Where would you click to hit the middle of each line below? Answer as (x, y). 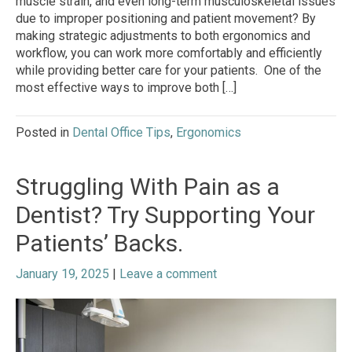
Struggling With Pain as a (148, 186)
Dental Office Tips (121, 132)
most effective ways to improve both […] (126, 87)
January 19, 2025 (62, 273)
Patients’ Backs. (99, 243)
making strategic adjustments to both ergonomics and (163, 35)
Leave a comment (168, 273)
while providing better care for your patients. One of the (169, 70)
